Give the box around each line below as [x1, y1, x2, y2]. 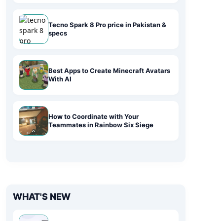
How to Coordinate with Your [48, 112, 139, 120]
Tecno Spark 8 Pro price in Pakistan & [48, 21, 166, 29]
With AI [48, 75, 72, 83]
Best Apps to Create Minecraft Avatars [48, 67, 170, 74]
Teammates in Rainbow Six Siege [48, 121, 153, 129]
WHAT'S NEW [13, 191, 71, 202]
